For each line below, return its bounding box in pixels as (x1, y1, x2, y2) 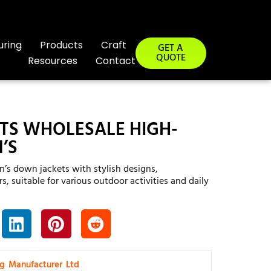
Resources (27, 54, 77, 68)
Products (39, 38, 83, 52)
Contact (95, 54, 135, 68)
